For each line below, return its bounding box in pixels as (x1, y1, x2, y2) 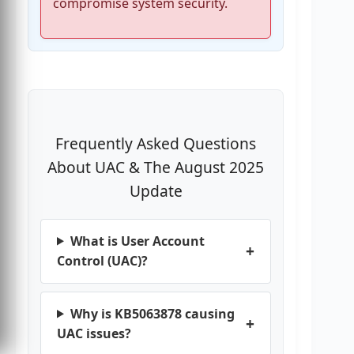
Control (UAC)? (57, 251, 148, 269)
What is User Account (70, 232, 205, 250)
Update (129, 180, 183, 202)
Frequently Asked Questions (55, 133, 257, 155)
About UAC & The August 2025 (47, 156, 265, 179)
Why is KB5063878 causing (70, 304, 235, 322)
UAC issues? (57, 324, 131, 342)
